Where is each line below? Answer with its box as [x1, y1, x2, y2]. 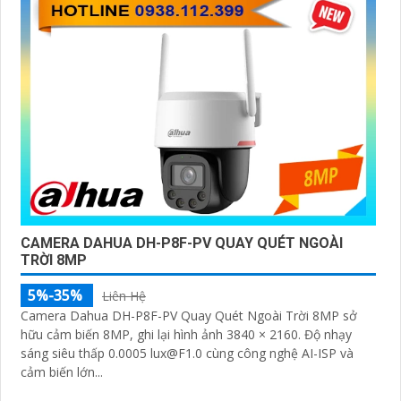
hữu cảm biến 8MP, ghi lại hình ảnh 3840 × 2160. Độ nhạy [21, 326, 304, 344]
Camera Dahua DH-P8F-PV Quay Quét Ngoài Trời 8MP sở [21, 307, 357, 325]
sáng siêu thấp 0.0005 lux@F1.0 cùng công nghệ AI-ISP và [21, 345, 354, 363]
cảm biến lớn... [21, 363, 103, 381]
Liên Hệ [102, 287, 146, 305]
